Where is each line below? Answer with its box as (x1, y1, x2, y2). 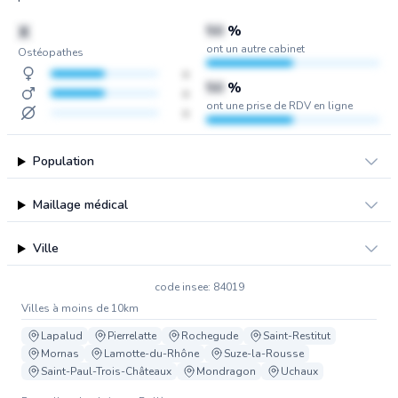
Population (32, 153, 94, 170)
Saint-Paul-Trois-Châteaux (41, 364, 171, 378)
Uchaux (281, 364, 318, 378)
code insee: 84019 (154, 280, 244, 294)
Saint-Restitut (263, 329, 330, 343)
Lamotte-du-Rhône (104, 346, 199, 361)
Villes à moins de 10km (21, 301, 139, 315)
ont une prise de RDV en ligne (206, 99, 353, 113)
